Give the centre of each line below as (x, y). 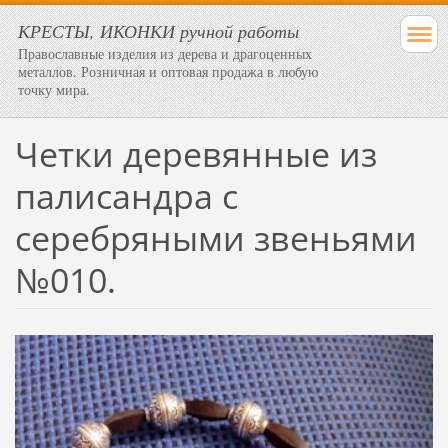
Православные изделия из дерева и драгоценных (165, 53)
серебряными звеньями (215, 237)
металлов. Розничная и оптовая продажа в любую (168, 71)
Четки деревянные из (195, 153)
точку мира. (54, 89)
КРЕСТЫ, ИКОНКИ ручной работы (158, 31)
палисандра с (126, 195)
